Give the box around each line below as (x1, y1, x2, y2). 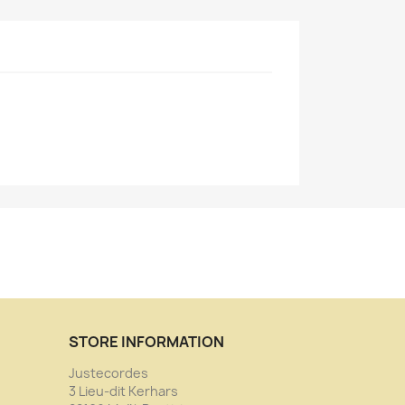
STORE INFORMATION (69, 332, 224, 352)
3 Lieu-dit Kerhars (69, 382, 178, 400)
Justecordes (69, 364, 148, 381)
